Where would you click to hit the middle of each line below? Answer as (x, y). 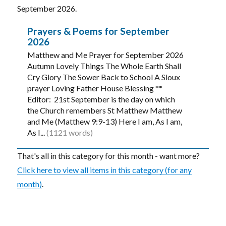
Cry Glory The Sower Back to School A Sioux (104, 77)
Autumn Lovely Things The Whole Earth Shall (104, 66)
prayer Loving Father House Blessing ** (95, 88)
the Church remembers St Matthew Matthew (105, 110)
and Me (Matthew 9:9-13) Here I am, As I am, (105, 121)
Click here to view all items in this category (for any (105, 170)
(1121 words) (70, 132)
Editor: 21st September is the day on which (101, 99)
